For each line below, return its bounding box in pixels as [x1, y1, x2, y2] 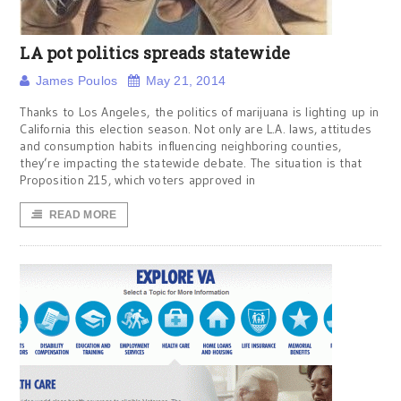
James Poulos [35, 73, 118, 88]
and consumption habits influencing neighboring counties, [20, 138, 342, 154]
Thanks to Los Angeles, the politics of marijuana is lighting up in [20, 104, 380, 120]
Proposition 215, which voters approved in [20, 172, 256, 188]
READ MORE [48, 209, 117, 221]
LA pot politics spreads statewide [20, 42, 291, 64]
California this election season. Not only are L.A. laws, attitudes [20, 121, 372, 137]
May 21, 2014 [145, 73, 226, 88]
